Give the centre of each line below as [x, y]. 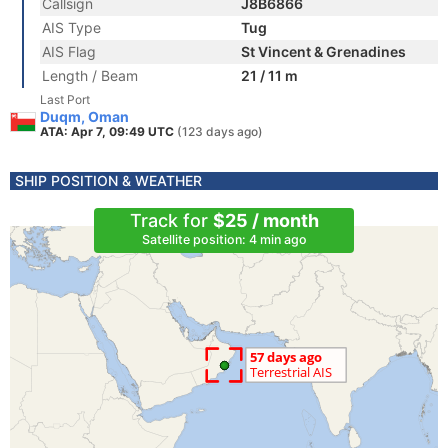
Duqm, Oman [84, 116]
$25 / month [265, 220]
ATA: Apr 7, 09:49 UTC [108, 131]
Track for [171, 220]
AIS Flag [69, 51]
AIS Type [71, 27]
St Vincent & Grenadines [323, 51]
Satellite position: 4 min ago [224, 239]
